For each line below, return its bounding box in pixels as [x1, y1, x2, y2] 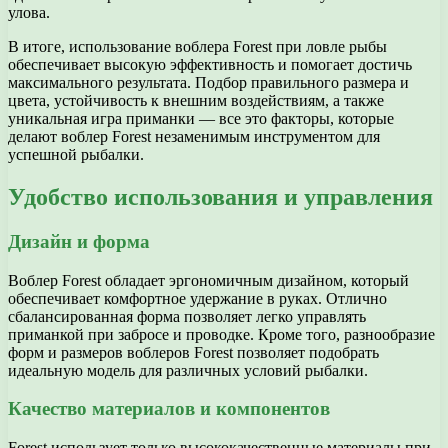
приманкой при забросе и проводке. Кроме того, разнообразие [8, 325, 435, 343]
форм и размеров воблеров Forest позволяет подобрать [8, 343, 379, 361]
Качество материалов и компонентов [8, 398, 330, 420]
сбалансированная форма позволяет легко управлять [8, 307, 366, 325]
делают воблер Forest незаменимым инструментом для [8, 128, 380, 146]
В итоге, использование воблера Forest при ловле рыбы [8, 38, 387, 56]
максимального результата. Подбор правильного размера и [8, 74, 409, 92]
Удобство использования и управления [8, 184, 433, 211]
